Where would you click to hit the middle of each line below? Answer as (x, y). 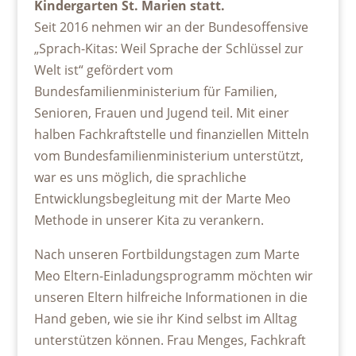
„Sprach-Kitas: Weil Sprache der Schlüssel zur (168, 49)
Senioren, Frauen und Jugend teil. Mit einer (161, 113)
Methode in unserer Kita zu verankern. (149, 221)
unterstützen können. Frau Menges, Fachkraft (170, 341)
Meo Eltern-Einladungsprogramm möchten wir (173, 276)
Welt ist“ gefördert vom (103, 70)
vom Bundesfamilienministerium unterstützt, (168, 156)
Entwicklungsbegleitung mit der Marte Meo (162, 199)
